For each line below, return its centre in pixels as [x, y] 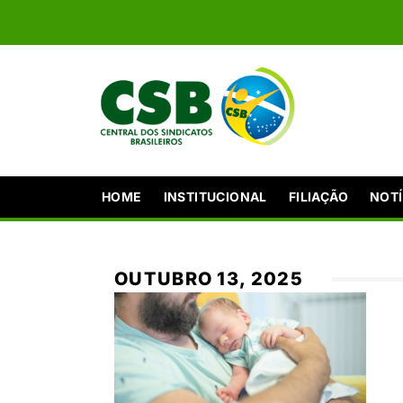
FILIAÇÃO [318, 196]
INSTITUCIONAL [215, 196]
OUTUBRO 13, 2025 [209, 278]
